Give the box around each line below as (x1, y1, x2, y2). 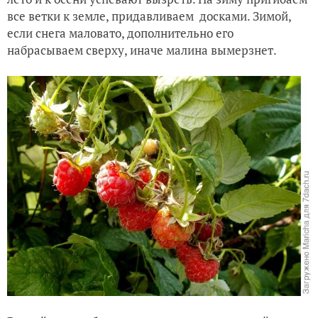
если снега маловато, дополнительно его (7, 25, 234, 42)
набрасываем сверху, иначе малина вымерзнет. (7, 42, 279, 59)
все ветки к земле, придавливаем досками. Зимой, (7, 8, 291, 25)
